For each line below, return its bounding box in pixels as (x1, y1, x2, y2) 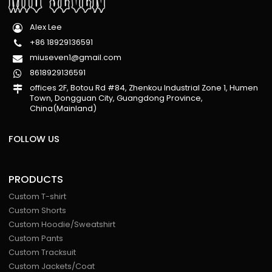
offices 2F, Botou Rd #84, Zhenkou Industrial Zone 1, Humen (30, 81, 259, 93)
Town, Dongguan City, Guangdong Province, (30, 92, 203, 104)
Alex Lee (30, 21, 63, 33)
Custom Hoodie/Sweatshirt (8, 218, 116, 230)
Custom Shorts (8, 204, 67, 216)
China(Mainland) (30, 102, 97, 114)
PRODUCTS (8, 172, 64, 187)
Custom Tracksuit (8, 246, 76, 258)
